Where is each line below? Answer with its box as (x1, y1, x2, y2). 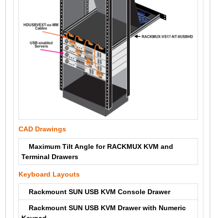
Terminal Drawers (21, 153, 78, 161)
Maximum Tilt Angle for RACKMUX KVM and (28, 143, 173, 151)
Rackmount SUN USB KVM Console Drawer (28, 188, 170, 196)
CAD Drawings (18, 125, 66, 133)
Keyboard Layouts (18, 170, 80, 179)
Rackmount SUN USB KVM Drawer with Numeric (28, 204, 186, 212)
